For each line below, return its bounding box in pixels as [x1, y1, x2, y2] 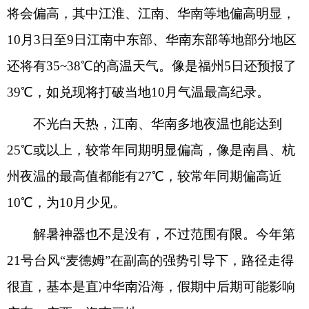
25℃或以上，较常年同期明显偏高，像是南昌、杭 [7, 143, 295, 157]
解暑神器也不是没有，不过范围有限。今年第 [7, 227, 295, 241]
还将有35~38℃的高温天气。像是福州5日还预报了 [7, 59, 297, 73]
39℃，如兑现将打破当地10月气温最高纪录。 [7, 85, 270, 99]
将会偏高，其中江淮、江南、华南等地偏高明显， [7, 6, 295, 21]
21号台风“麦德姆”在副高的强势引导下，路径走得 [7, 253, 294, 268]
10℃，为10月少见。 [7, 195, 126, 210]
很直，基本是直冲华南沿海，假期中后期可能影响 [7, 279, 295, 294]
